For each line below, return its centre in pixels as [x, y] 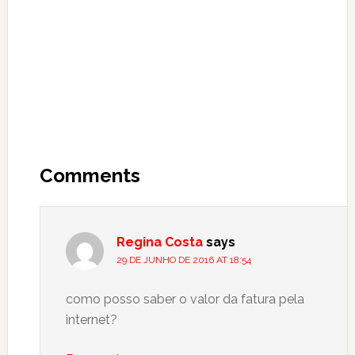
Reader [49, 147]
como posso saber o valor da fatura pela [185, 300]
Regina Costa [159, 242]
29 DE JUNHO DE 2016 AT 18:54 [183, 260]
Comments [90, 176]
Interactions [76, 176]
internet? [91, 320]
